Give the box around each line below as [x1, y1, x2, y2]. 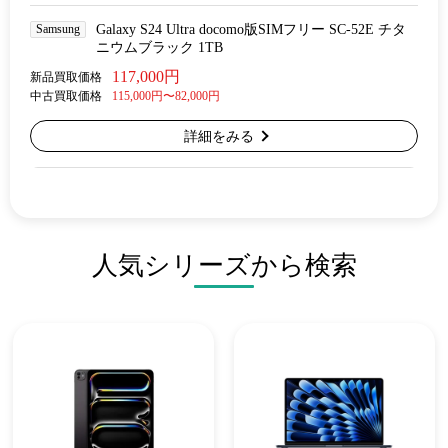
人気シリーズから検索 [91, 251, 357, 280]
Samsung [36, 22, 80, 36]
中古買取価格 [30, 89, 102, 103]
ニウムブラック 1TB [96, 40, 223, 55]
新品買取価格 [30, 70, 102, 84]
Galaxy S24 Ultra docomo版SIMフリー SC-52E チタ [96, 22, 406, 37]
